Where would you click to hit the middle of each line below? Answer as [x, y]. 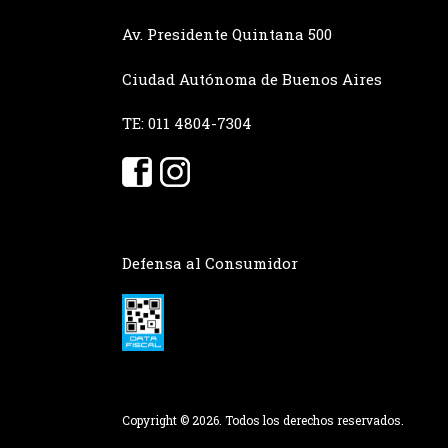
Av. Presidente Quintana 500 [227, 34]
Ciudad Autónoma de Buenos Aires [252, 78]
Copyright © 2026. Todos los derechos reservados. [263, 420]
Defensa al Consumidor [210, 262]
